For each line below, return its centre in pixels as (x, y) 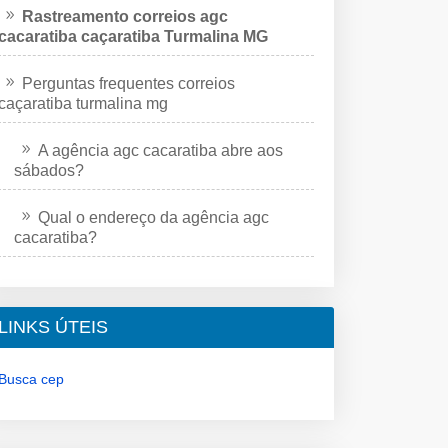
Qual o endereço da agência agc (153, 217)
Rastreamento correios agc (125, 16)
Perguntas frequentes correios (128, 83)
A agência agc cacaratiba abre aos (160, 150)
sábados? (49, 170)
